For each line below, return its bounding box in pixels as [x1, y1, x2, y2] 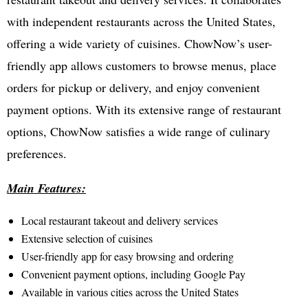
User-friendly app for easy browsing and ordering [21, 248, 234, 263]
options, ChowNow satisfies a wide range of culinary [7, 122, 270, 140]
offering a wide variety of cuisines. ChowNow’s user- [7, 34, 272, 52]
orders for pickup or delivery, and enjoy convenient [7, 78, 260, 96]
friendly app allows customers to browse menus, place [7, 56, 276, 74]
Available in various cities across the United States [21, 284, 239, 299]
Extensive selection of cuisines [21, 230, 153, 245]
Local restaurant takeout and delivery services [21, 212, 218, 228]
